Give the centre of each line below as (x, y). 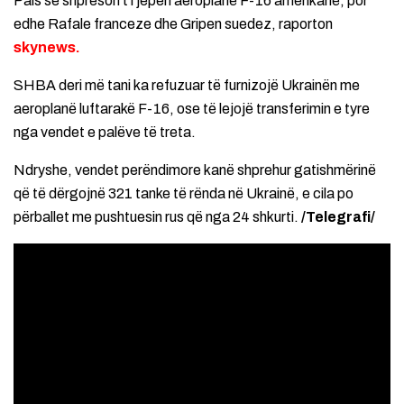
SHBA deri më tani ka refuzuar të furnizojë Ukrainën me (187, 85)
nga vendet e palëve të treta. (105, 132)
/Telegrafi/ (338, 216)
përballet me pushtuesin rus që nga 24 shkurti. (157, 216)
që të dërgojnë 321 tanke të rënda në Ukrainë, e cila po (184, 193)
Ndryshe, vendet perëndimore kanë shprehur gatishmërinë (195, 170)
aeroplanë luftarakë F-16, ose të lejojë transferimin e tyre (192, 108)
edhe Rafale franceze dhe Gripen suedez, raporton (173, 23)
